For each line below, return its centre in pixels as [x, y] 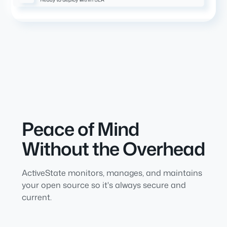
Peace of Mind [80, 129]
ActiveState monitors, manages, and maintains [112, 173]
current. [36, 197]
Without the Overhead [113, 148]
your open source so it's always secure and [104, 185]
